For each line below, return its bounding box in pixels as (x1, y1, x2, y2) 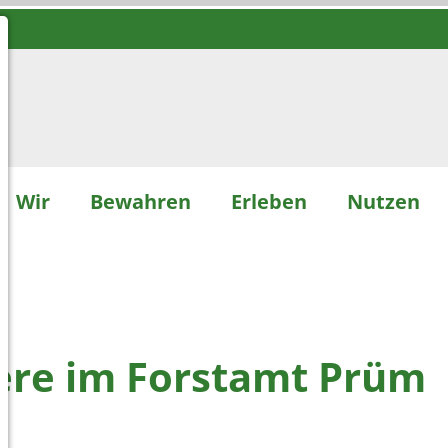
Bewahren (89, 186, 191, 215)
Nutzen (346, 186, 420, 215)
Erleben (230, 186, 307, 215)
